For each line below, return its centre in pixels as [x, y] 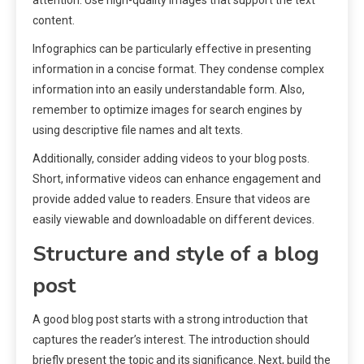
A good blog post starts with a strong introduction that [170, 320]
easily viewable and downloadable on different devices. [173, 220]
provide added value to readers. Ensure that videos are [171, 199]
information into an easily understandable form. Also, [169, 90]
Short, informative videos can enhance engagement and [177, 179]
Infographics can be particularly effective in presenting [172, 49]
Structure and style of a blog [176, 254]
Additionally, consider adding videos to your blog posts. [171, 159]
